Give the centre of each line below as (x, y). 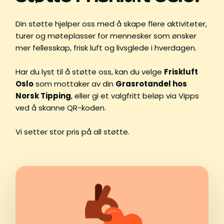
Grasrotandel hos (151, 83)
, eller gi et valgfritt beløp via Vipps (135, 95)
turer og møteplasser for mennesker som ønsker (106, 35)
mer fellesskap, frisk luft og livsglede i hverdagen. (106, 47)
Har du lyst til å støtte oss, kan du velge (90, 71)
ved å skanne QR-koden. (61, 107)
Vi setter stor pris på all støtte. (72, 131)
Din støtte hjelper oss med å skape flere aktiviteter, (111, 23)
